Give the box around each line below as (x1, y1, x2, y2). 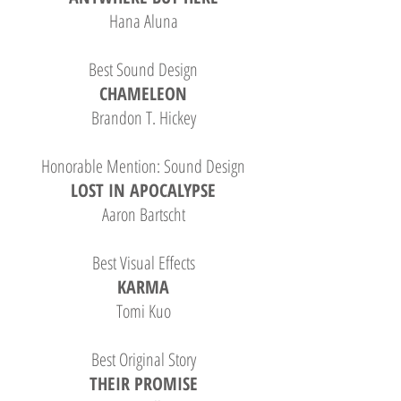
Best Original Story (90, 347, 196, 371)
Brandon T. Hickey (90, 106, 196, 130)
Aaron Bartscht (101, 202, 185, 226)
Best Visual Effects (91, 251, 195, 275)
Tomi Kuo (115, 299, 171, 323)
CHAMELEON (99, 81, 187, 106)
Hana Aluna (108, 9, 178, 33)
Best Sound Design (89, 57, 198, 81)
